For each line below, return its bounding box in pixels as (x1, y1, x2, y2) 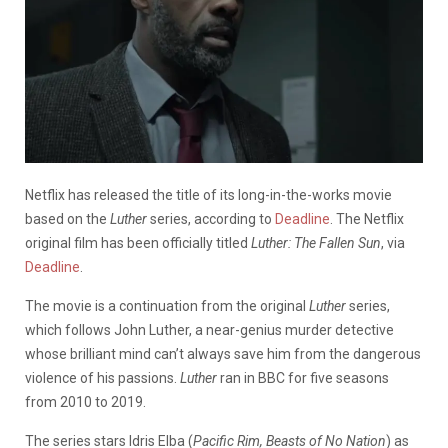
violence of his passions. (25, 369, 180, 386)
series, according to (147, 210, 275, 227)
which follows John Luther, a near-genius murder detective (25, 321, 394, 338)
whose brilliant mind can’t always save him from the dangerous (25, 345, 421, 362)
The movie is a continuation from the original (25, 297, 309, 314)
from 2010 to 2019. (25, 393, 149, 410)
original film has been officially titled (25, 234, 251, 251)
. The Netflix (330, 210, 404, 227)
